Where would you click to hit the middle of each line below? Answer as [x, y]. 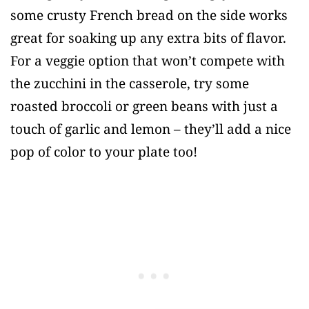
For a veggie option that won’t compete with [148, 61]
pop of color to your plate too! [104, 152]
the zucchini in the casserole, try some [130, 84]
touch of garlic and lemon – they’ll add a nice [151, 129]
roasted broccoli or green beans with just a [144, 107]
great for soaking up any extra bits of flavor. [148, 38]
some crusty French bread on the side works [149, 16]
